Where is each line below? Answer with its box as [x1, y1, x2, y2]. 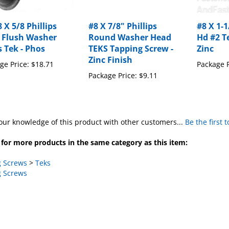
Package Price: [88, 61, 138, 71]
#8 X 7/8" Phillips [88, 11, 157, 22]
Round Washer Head [88, 22, 172, 34]
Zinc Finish [88, 44, 133, 56]
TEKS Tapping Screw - [88, 33, 174, 45]
